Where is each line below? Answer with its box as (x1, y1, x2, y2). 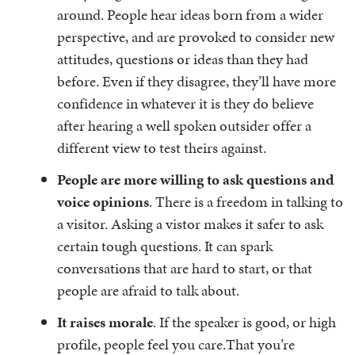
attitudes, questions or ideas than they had (57, 48, 308, 70)
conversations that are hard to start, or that (57, 258, 312, 279)
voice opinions (57, 191, 149, 212)
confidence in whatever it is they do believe (57, 93, 314, 114)
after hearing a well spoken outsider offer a (57, 115, 311, 136)
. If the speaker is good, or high (153, 311, 336, 333)
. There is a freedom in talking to (149, 191, 343, 212)
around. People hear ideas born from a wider (57, 4, 323, 25)
